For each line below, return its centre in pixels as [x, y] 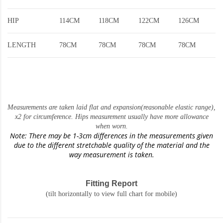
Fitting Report [111, 183]
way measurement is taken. [111, 154]
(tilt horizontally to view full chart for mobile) [111, 194]
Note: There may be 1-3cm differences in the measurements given [111, 135]
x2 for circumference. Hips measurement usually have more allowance [111, 116]
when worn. [111, 126]
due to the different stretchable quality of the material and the [111, 145]
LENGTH [22, 45]
